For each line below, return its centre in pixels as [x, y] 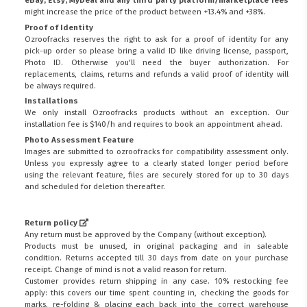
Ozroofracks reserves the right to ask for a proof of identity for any [157, 39]
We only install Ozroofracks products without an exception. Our [157, 113]
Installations [52, 101]
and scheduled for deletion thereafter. [95, 187]
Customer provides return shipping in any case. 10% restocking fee [157, 281]
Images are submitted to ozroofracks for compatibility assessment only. [157, 152]
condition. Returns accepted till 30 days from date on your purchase [157, 258]
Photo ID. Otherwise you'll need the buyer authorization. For [157, 62]
